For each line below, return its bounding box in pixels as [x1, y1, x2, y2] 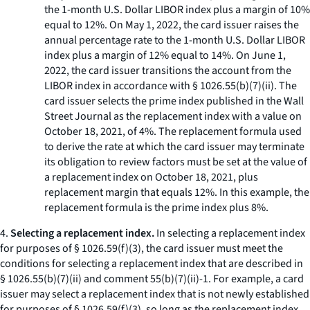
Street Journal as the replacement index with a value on [44, 109, 302, 124]
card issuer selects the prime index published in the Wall [44, 93, 304, 109]
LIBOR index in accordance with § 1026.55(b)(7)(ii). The [44, 78, 297, 93]
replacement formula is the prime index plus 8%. [44, 200, 268, 215]
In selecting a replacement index [154, 226, 305, 241]
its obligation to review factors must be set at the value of [44, 154, 307, 170]
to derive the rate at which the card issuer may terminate [44, 139, 304, 154]
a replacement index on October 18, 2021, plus [44, 170, 258, 185]
